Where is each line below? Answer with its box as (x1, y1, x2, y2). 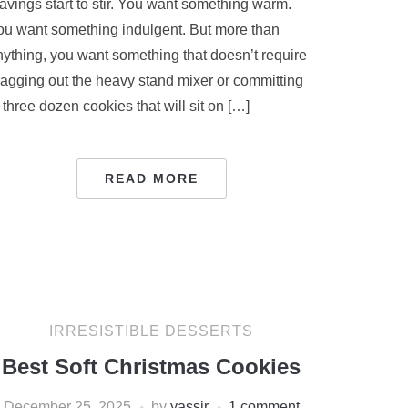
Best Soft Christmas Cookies (2, 354, 301, 379)
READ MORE (104, 171, 199, 186)
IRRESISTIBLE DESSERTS (49, 323, 253, 339)
